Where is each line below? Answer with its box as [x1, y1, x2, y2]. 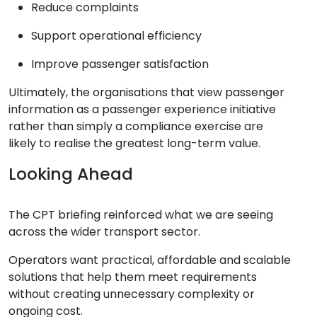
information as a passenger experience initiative [8, 101, 276, 118]
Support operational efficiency [31, 28, 202, 45]
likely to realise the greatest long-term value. [8, 135, 260, 152]
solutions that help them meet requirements [8, 268, 257, 285]
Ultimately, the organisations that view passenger [8, 84, 284, 101]
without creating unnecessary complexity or [8, 285, 255, 302]
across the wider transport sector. [8, 223, 200, 240]
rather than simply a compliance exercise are [8, 118, 263, 135]
